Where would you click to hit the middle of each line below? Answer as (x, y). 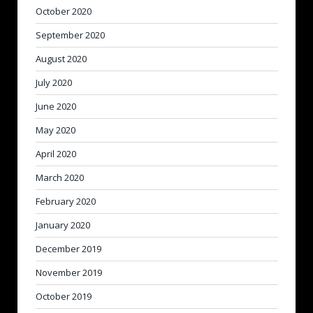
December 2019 (68, 249)
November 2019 (69, 272)
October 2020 (64, 11)
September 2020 (70, 35)
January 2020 (63, 225)
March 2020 (60, 177)
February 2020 (66, 201)
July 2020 (54, 82)
